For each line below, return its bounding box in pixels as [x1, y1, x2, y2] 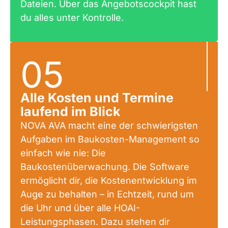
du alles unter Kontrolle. [20, 12, 124, 23]
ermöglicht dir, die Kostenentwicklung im [20, 175, 197, 186]
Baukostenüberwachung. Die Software [20, 161, 189, 172]
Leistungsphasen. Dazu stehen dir [20, 216, 170, 227]
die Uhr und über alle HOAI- [20, 203, 140, 213]
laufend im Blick [20, 104, 121, 119]
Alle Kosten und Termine [20, 90, 174, 105]
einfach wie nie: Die [20, 148, 106, 158]
